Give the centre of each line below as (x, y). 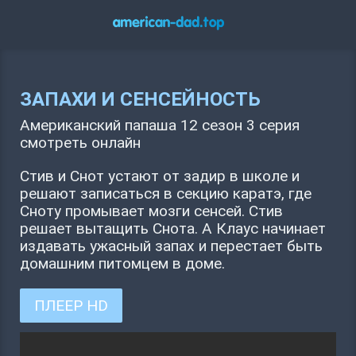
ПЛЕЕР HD (71, 306)
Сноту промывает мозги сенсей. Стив (151, 211)
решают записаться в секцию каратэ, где (166, 193)
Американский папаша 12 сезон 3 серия (160, 125)
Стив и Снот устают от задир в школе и (160, 176)
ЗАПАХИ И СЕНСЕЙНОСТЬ (140, 99)
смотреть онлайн (80, 143)
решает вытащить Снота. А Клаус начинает (173, 228)
